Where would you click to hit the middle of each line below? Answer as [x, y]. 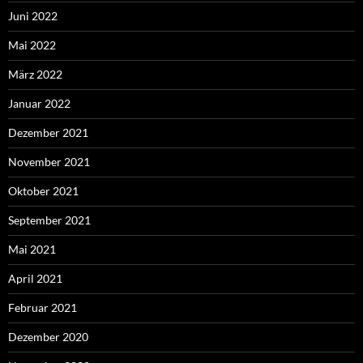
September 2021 [49, 220]
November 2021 [49, 162]
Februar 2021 [43, 308]
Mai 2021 [32, 250]
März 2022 [35, 75]
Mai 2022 [32, 45]
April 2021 [35, 279]
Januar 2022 [39, 104]
